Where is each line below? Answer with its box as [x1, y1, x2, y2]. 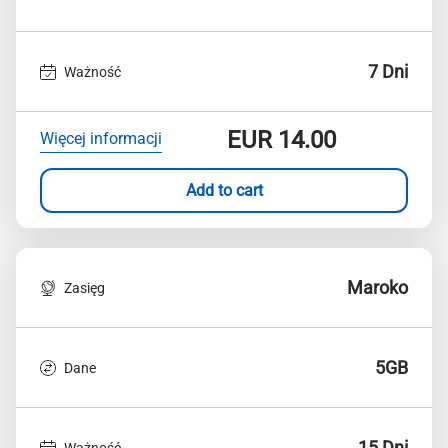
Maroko [347, 277, 408, 298]
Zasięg [64, 279, 105, 296]
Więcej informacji [40, 128, 162, 148]
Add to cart [185, 180, 263, 200]
